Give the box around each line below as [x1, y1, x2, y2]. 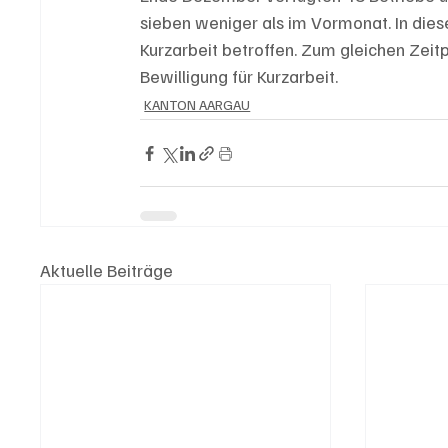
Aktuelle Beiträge [40, 259, 174, 282]
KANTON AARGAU [144, 96, 251, 114]
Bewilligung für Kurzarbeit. [140, 65, 339, 88]
